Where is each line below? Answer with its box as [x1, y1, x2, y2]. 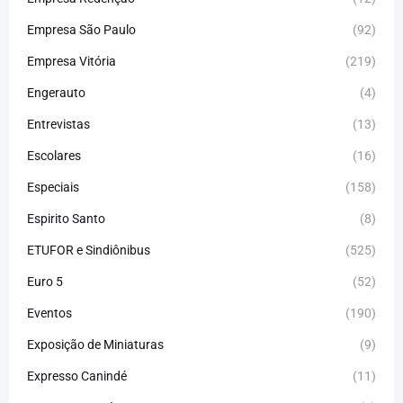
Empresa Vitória [27, 54, 116, 69]
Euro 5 [27, 274, 63, 290]
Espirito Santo [27, 211, 105, 227]
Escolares [27, 148, 81, 164]
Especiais [27, 180, 79, 195]
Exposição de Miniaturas [27, 337, 164, 353]
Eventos [27, 306, 72, 321]
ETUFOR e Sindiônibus [27, 243, 150, 258]
